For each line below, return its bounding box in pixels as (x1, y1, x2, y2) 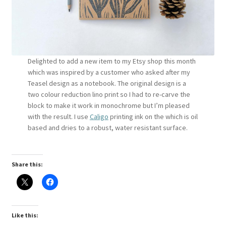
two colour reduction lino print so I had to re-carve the (27, 89, 190, 99)
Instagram (11, 4, 48, 15)
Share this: (11, 160, 43, 168)
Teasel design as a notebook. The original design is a (27, 78, 186, 88)
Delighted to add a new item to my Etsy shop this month (27, 56, 196, 66)
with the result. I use (27, 111, 90, 121)
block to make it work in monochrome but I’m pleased (27, 100, 190, 110)
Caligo (89, 111, 108, 121)
